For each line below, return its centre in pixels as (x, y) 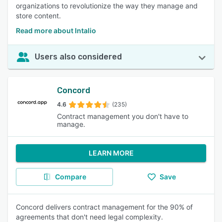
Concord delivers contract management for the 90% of (104, 207)
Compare (70, 177)
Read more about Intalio (56, 30)
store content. (38, 16)
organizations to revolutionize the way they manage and (107, 6)
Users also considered (78, 57)
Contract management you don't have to (122, 116)
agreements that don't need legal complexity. (89, 217)
